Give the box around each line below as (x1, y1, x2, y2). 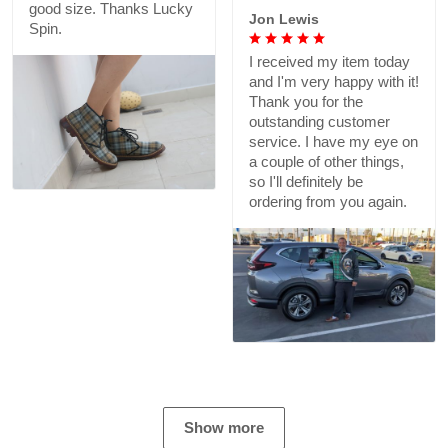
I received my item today (249, 53, 410, 71)
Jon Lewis (249, 11, 319, 28)
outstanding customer (249, 113, 390, 131)
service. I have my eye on (249, 133, 418, 151)
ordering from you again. (249, 193, 407, 211)
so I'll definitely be (249, 173, 363, 191)
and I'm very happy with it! (249, 73, 419, 91)
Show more (184, 418, 264, 436)
